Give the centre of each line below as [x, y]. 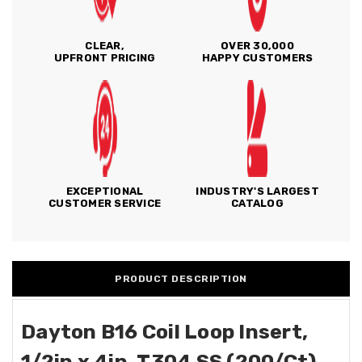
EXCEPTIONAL [105, 191]
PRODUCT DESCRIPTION [181, 279]
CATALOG [257, 203]
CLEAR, [105, 46]
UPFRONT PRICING [105, 58]
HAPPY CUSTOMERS [257, 58]
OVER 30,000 [257, 46]
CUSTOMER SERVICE [105, 203]
